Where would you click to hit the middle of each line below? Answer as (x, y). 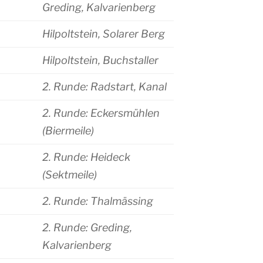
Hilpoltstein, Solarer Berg (104, 34)
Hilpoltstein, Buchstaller (100, 60)
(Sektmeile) (70, 175)
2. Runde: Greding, (87, 228)
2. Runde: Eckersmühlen (101, 113)
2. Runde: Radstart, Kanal (104, 87)
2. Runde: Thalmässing (98, 201)
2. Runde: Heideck (86, 157)
